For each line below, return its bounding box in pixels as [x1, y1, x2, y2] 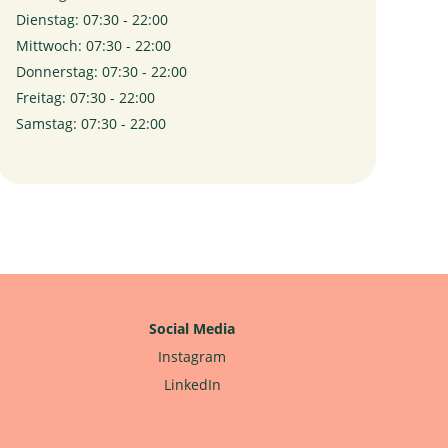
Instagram [158, 347, 227, 366]
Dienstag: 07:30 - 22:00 [16, 10, 168, 29]
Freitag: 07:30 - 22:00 [16, 88, 155, 107]
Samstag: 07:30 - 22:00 [16, 114, 166, 133]
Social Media [149, 319, 236, 338]
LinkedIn [163, 375, 221, 394]
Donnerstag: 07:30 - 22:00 [16, 62, 187, 81]
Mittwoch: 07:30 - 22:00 [16, 36, 171, 55]
